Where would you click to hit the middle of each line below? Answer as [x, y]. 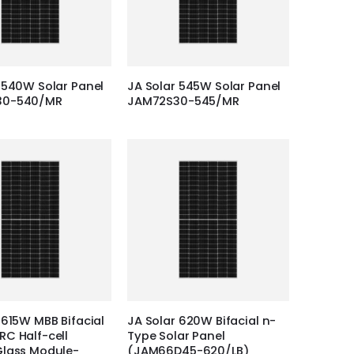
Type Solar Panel [176, 336]
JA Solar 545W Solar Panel [204, 86]
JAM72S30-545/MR [183, 101]
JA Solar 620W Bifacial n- [202, 321]
